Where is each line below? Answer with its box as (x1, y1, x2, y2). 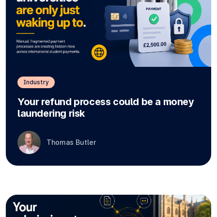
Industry (23, 78, 49, 86)
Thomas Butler (46, 138, 96, 147)
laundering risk (17, 108, 85, 120)
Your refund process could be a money (17, 96, 194, 108)
